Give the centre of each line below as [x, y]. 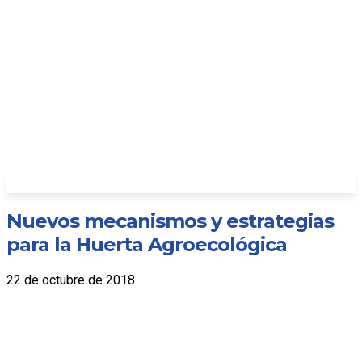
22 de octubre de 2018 [71, 280]
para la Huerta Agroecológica [147, 245]
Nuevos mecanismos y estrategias [170, 221]
